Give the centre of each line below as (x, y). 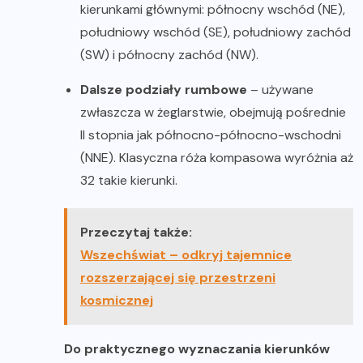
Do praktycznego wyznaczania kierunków (197, 348)
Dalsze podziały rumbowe (164, 89)
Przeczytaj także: (136, 232)
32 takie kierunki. (129, 180)
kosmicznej (117, 300)
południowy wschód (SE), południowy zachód (216, 32)
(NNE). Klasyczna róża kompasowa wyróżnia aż (217, 157)
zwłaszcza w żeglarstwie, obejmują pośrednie (213, 112)
